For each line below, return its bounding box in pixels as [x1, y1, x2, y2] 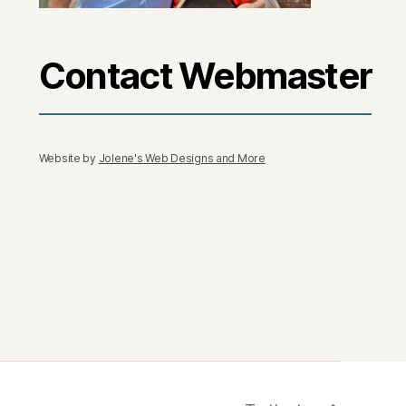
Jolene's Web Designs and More [98, 150, 266, 165]
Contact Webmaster [38, 53, 372, 98]
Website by [38, 150, 99, 165]
